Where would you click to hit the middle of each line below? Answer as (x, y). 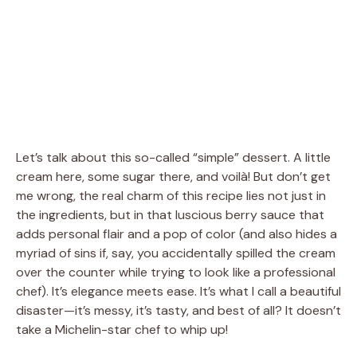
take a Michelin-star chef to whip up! (122, 329)
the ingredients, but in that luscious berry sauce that (170, 214)
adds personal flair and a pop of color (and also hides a (177, 233)
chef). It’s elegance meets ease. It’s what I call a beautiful (178, 291)
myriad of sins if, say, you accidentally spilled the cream (176, 253)
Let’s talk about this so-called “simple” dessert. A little (173, 157)
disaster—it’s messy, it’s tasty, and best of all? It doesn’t (178, 310)
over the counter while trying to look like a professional (176, 272)
